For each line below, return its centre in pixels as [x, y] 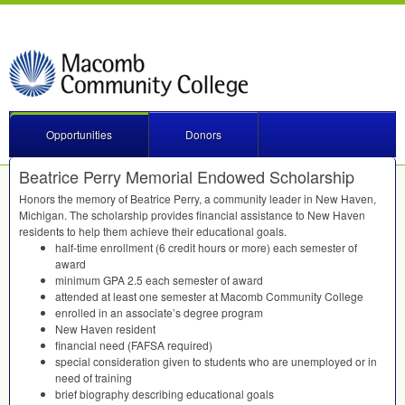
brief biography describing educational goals [165, 394]
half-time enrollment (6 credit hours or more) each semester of [206, 247]
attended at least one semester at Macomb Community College [209, 296]
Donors [203, 134]
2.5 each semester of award [194, 280]
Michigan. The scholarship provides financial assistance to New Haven [192, 215]
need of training [94, 377]
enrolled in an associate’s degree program [159, 312]
